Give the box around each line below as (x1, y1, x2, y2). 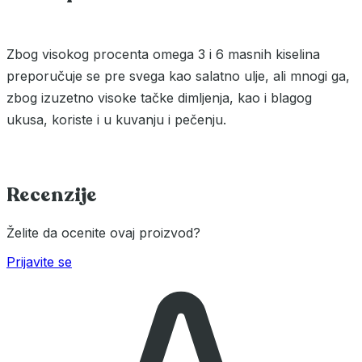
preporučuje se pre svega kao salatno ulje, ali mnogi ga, (6, 68, 350, 85)
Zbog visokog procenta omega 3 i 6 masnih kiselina (6, 46, 320, 63)
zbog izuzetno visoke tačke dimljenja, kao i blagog (6, 90, 312, 107)
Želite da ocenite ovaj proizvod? (6, 224, 200, 241)
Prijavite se (6, 253, 72, 270)
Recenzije (6, 182, 97, 209)
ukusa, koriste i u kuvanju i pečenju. (6, 112, 226, 128)
